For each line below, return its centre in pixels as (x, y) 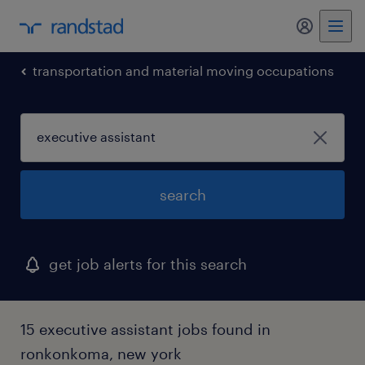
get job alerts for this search (148, 264)
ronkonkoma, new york (101, 354)
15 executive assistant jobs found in (145, 329)
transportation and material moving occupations (183, 70)
